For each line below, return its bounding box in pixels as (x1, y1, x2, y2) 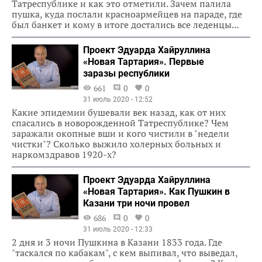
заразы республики (83, 67, 170, 79)
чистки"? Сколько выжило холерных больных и (12, 137, 221, 150)
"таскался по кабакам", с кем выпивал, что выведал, (12, 246, 237, 259)
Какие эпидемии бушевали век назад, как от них (12, 105, 226, 119)
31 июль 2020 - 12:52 (83, 95, 153, 104)
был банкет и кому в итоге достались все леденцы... (12, 18, 239, 31)
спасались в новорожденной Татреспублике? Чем (12, 116, 229, 129)
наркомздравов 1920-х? (12, 147, 116, 161)
